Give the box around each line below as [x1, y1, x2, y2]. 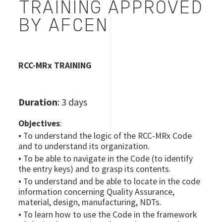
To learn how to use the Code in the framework [23, 209, 197, 221]
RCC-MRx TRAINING [18, 60, 92, 71]
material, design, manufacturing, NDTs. [18, 197, 162, 208]
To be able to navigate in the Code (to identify [23, 153, 193, 165]
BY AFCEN [18, 18, 108, 35]
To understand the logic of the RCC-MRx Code [23, 130, 192, 142]
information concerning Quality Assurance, [18, 186, 175, 198]
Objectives [18, 118, 60, 129]
